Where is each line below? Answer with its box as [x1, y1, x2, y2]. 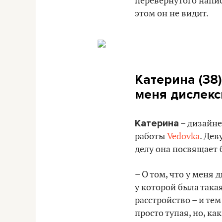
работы [135, 131, 167, 142]
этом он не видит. [135, 8, 209, 19]
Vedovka [167, 131, 200, 142]
